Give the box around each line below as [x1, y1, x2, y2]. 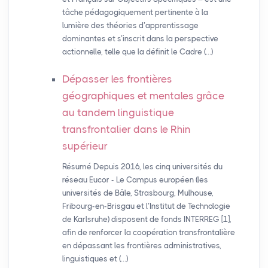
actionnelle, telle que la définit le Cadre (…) [62, 47, 213, 57]
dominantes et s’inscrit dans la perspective [62, 34, 218, 44]
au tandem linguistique [62, 106, 174, 119]
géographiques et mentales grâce [62, 90, 224, 102]
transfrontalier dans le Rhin [62, 123, 191, 136]
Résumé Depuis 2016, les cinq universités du [62, 162, 223, 172]
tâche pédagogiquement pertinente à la [62, 8, 208, 17]
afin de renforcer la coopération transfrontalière [62, 228, 235, 237]
